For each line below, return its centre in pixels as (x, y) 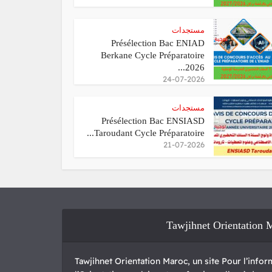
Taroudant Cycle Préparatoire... (149, 133)
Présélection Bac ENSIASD (153, 121)
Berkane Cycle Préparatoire (153, 55)
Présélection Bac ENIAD (158, 43)
